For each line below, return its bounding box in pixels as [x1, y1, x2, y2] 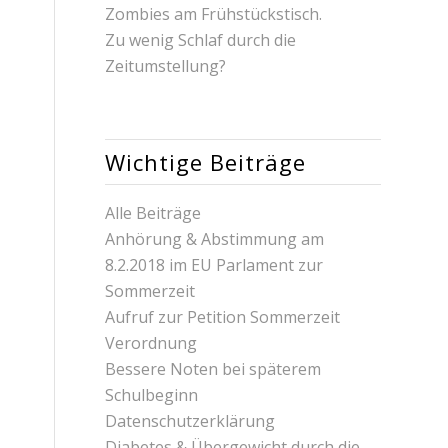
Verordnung [105, 331, 198, 354]
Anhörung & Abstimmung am [105, 227, 325, 250]
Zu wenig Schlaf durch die [105, 28, 297, 51]
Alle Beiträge [105, 201, 202, 224]
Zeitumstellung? [105, 54, 227, 77]
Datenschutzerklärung [105, 409, 276, 432]
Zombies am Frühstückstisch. [105, 2, 323, 25]
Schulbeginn [105, 383, 199, 406]
